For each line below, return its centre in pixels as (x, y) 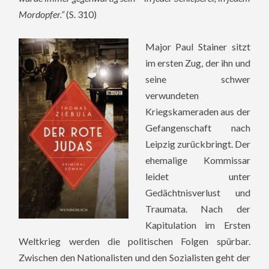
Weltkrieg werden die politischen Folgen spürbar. (134, 241)
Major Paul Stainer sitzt (198, 46)
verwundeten (172, 95)
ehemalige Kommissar (198, 160)
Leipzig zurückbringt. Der (198, 144)
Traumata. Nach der (198, 208)
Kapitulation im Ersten (198, 225)
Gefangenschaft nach (198, 127)
